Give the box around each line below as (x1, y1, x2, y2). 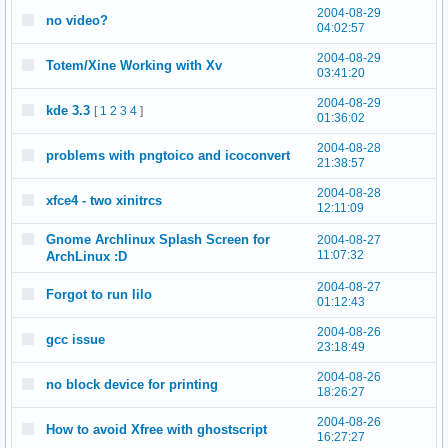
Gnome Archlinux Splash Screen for (46, 232, 270, 247)
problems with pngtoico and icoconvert (46, 148, 290, 163)
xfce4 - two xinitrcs (46, 193, 162, 208)
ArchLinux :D (46, 249, 127, 264)
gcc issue (46, 332, 105, 347)
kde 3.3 (46, 103, 90, 118)
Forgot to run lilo (46, 287, 152, 302)
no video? (46, 13, 108, 28)
